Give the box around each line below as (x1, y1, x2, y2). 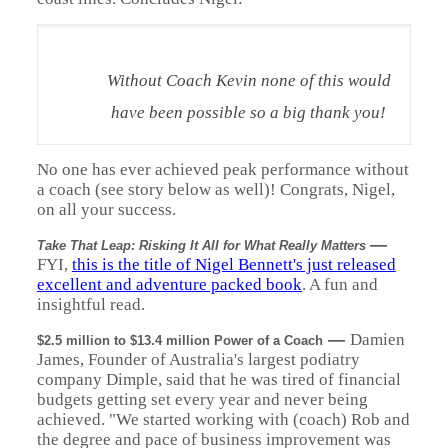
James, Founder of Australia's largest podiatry (36, 350, 360, 369)
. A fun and (301, 275, 378, 294)
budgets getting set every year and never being (36, 390, 368, 409)
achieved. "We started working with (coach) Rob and (36, 410, 410, 429)
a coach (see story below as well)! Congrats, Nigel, (36, 180, 395, 199)
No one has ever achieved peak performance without (36, 160, 409, 179)
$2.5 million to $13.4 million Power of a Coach (36, 333, 323, 348)
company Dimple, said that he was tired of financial (36, 370, 401, 389)
